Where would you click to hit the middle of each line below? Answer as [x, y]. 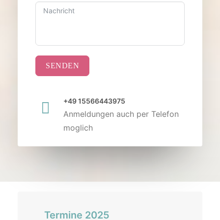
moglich [78, 128]
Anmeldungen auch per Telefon [121, 114]
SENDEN [62, 66]
